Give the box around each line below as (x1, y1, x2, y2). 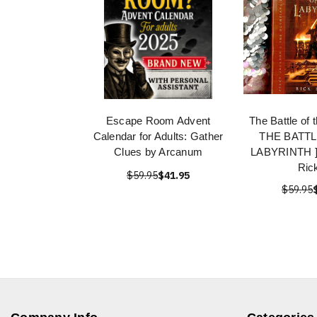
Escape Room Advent (105, 115, 211, 127)
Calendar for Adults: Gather (93, 130, 224, 142)
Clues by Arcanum (114, 146, 202, 158)
